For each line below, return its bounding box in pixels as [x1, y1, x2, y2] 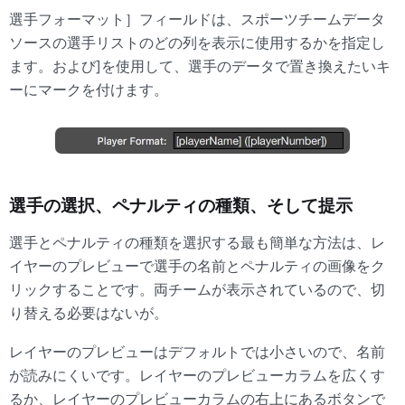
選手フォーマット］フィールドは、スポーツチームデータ [9, 10, 385, 29]
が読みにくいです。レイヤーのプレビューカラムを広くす [9, 366, 385, 385]
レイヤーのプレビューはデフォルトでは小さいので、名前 [9, 343, 385, 362]
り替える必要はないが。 [9, 303, 168, 322]
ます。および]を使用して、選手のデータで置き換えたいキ [9, 57, 391, 76]
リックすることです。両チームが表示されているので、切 [9, 279, 385, 298]
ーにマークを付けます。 [9, 80, 168, 99]
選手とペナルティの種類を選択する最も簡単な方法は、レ [9, 232, 385, 251]
